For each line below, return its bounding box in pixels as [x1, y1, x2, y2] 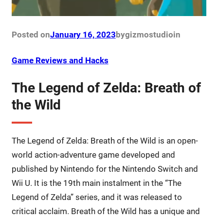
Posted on [11, 30, 50, 40]
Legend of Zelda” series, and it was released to [11, 192, 182, 202]
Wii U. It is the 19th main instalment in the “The [11, 178, 182, 188]
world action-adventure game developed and [11, 150, 175, 160]
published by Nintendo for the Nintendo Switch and [11, 164, 198, 174]
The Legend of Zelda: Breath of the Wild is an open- [11, 136, 198, 146]
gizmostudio [125, 30, 173, 40]
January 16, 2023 [50, 30, 116, 40]
